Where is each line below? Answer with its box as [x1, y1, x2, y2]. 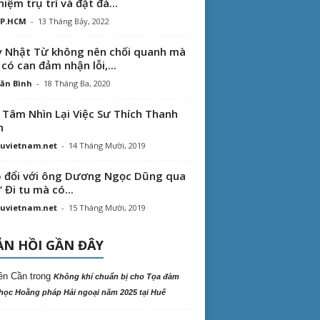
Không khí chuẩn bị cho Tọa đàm [53, 272, 179, 281]
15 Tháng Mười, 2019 [68, 202, 146, 213]
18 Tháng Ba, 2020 [43, 78, 111, 89]
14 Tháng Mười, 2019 [68, 140, 146, 151]
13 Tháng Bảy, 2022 [37, 16, 109, 26]
